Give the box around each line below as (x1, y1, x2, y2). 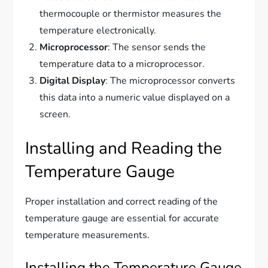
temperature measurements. (25, 229, 150, 242)
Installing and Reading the (25, 137, 223, 160)
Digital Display (39, 74, 106, 88)
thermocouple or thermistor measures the (39, 7, 222, 21)
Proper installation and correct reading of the (25, 195, 218, 209)
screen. (39, 108, 71, 121)
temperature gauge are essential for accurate (25, 212, 220, 226)
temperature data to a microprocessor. (39, 57, 205, 71)
